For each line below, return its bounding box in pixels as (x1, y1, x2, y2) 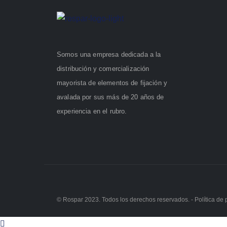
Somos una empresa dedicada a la (57, 51, 161, 58)
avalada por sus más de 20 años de (57, 93, 164, 101)
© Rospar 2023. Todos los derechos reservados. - (57, 196, 195, 203)
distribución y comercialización (57, 65, 149, 72)
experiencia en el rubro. (57, 107, 127, 115)
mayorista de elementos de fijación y (57, 79, 168, 87)
